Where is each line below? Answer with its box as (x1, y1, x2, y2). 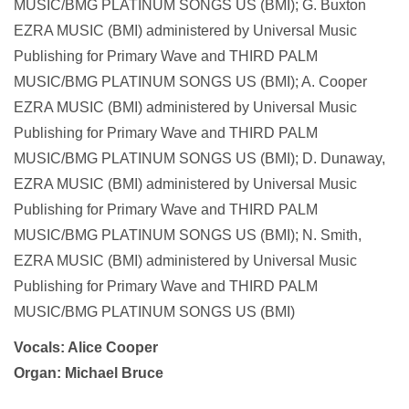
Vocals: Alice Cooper (14, 340, 158, 356)
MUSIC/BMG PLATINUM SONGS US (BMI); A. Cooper (14, 74, 367, 90)
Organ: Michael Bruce (14, 365, 163, 382)
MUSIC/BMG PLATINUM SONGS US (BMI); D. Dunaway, (14, 151, 385, 167)
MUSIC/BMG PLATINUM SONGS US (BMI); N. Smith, (14, 227, 362, 244)
